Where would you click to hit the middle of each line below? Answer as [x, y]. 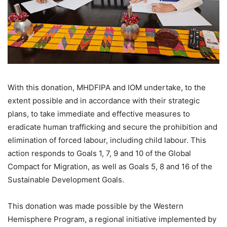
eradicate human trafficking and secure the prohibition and [112, 127]
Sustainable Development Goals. [66, 179]
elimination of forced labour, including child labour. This [107, 140]
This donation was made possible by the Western [96, 206]
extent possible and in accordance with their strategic [104, 100]
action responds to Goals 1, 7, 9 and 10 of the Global [99, 153]
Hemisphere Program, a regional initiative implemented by [112, 219]
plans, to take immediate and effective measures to [99, 113]
